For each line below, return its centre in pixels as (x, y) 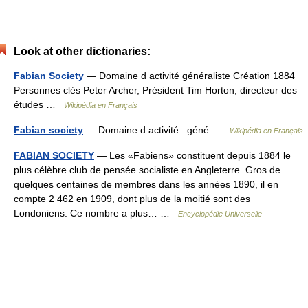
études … (39, 104)
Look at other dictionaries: (82, 51)
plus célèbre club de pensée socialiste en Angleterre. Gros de (147, 170)
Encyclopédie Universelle (220, 214)
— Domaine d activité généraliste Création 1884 (189, 76)
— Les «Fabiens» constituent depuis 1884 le (192, 155)
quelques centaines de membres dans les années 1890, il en (146, 184)
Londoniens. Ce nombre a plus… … (96, 213)
